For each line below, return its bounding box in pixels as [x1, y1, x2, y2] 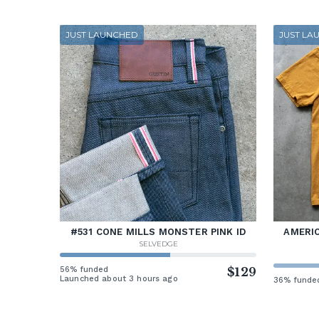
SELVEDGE [138, 239, 178, 249]
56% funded [60, 265, 109, 275]
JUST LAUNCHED [66, 29, 138, 41]
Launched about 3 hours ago [60, 274, 178, 284]
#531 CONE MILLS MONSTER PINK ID [70, 226, 246, 238]
